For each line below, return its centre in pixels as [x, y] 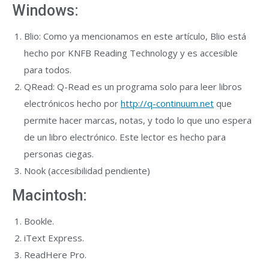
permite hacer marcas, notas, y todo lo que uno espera [138, 120]
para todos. [48, 70]
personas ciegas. [59, 154]
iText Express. [54, 238]
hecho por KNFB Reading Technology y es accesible [131, 53]
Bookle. [39, 221]
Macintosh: [50, 195]
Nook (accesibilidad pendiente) [87, 171]
